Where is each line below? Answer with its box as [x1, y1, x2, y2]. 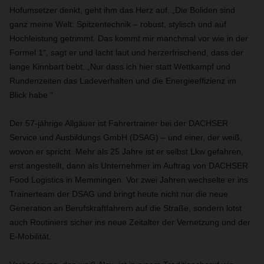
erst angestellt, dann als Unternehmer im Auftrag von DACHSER [9, 161, 248, 170]
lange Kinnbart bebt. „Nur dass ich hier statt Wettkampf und [9, 62, 230, 71]
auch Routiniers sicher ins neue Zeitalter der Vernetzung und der [9, 217, 250, 227]
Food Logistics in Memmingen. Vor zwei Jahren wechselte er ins [9, 175, 248, 184]
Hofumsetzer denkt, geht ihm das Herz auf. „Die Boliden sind [9, 5, 235, 15]
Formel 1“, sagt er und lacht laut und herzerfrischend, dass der [9, 48, 243, 57]
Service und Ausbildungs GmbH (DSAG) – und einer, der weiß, [9, 133, 242, 142]
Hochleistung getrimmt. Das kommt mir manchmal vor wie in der [9, 34, 248, 43]
